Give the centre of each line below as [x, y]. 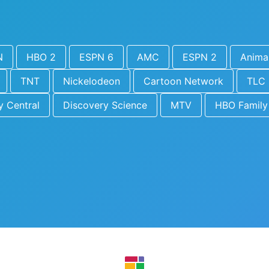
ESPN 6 [96, 57]
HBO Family [241, 105]
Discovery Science [105, 105]
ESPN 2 [200, 57]
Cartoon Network [183, 81]
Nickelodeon [92, 81]
